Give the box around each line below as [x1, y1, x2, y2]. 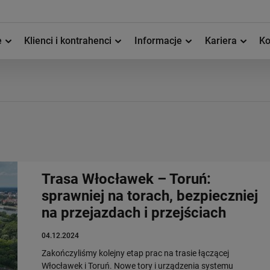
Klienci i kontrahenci [24, 35, 115, 46]
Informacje [134, 35, 184, 46]
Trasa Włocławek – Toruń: [42, 171, 211, 187]
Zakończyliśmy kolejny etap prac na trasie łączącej [42, 248, 229, 258]
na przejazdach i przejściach [42, 204, 226, 221]
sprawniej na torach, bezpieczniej [42, 187, 258, 204]
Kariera [204, 35, 239, 46]
